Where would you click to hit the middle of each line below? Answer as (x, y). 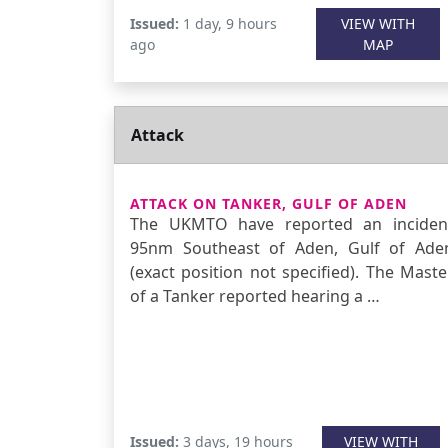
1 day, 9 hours (228, 23)
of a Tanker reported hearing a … (255, 296)
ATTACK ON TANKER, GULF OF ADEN (268, 203)
